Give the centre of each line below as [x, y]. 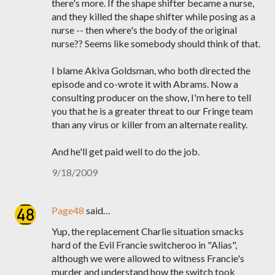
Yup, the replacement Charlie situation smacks [148, 231]
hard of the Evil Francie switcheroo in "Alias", [144, 245]
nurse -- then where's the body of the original [144, 30]
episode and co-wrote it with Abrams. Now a [145, 84]
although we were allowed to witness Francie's [148, 258]
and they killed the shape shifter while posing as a [153, 16]
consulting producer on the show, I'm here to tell [151, 97]
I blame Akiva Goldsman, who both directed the [151, 70]
